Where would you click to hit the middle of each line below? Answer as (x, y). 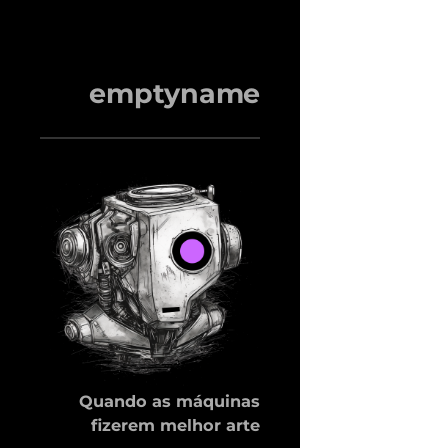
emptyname (174, 93)
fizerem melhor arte (175, 425)
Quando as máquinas (169, 401)
